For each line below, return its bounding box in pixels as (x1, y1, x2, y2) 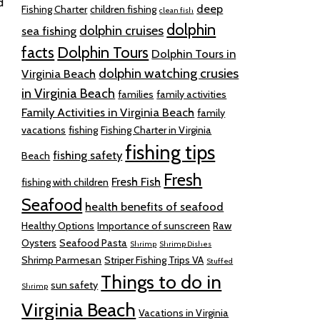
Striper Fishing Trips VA (104, 253, 204, 266)
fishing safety (53, 147, 123, 162)
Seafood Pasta (59, 236, 128, 249)
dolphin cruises (79, 21, 164, 39)
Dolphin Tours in (151, 46, 236, 61)
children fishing (90, 2, 157, 16)
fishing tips (125, 140, 216, 164)
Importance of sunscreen (97, 219, 211, 232)
